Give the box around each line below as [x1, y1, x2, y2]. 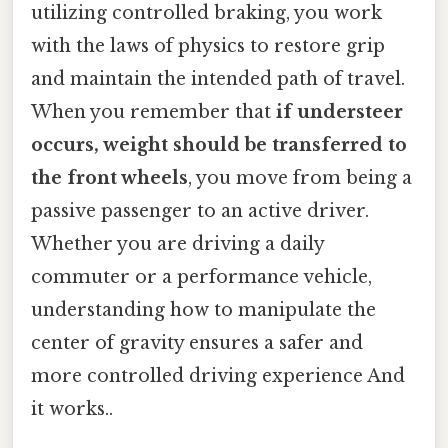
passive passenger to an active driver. [31, 200, 369, 223]
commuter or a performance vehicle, [31, 266, 372, 289]
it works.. [31, 398, 113, 421]
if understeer [276, 101, 403, 124]
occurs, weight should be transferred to [31, 134, 407, 157]
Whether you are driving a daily [31, 233, 324, 256]
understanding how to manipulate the [31, 299, 376, 322]
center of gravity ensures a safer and [31, 332, 363, 355]
